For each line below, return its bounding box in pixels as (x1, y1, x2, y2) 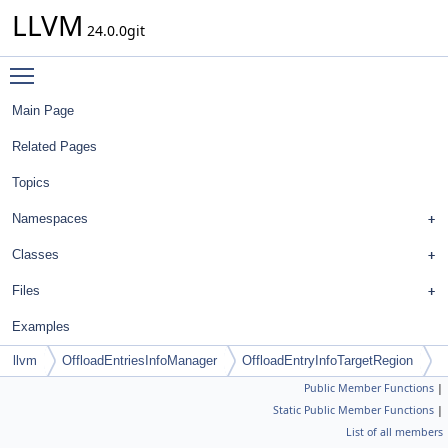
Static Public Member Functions (273, 403, 434, 417)
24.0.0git (83, 21, 145, 40)
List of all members (346, 425, 443, 439)
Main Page (12, 103, 74, 118)
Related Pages (12, 139, 97, 154)
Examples (12, 319, 70, 334)
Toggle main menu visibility (44, 57, 229, 76)
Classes (12, 247, 59, 262)
